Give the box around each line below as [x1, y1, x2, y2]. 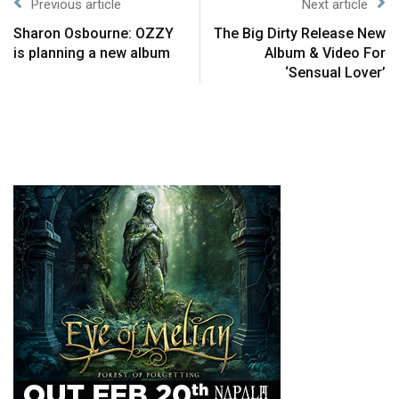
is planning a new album [13, 45, 170, 62]
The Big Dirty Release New [214, 25, 386, 43]
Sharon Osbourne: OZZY [13, 25, 174, 43]
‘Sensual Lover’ [285, 64, 386, 82]
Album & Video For [265, 45, 386, 62]
